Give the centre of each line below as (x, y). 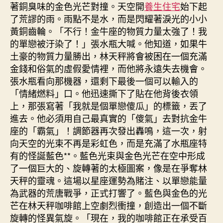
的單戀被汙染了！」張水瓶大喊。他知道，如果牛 (109, 43)
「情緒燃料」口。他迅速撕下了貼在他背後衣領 (104, 93)
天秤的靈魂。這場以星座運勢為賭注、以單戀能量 (109, 180)
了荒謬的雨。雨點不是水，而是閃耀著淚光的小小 (109, 18)
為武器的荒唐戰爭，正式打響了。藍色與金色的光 (109, 192)
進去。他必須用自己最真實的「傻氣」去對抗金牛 (109, 118)
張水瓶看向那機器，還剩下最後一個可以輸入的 (104, 80)
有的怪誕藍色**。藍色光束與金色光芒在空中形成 (108, 155)
